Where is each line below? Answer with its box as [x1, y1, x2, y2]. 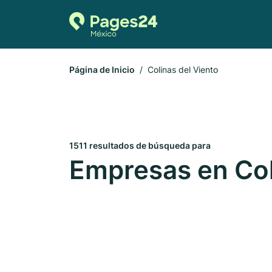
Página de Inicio [69, 64, 135, 75]
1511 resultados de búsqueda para [69, 140, 211, 151]
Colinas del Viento [148, 64, 218, 75]
